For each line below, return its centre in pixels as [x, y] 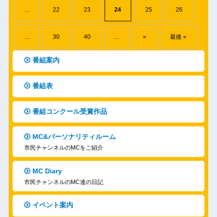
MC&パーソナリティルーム [74, 137]
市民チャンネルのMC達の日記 [63, 182]
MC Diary [47, 171]
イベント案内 [53, 205]
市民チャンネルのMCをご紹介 [63, 148]
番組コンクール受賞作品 [70, 111]
